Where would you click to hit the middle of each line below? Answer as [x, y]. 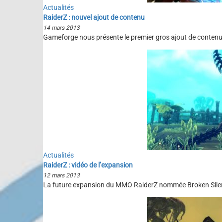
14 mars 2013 [61, 28]
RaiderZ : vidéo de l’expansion [88, 165]
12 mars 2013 [61, 175]
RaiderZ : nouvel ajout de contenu [94, 17]
